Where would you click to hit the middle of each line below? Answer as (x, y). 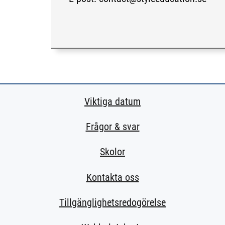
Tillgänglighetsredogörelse (113, 202)
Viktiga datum (113, 101)
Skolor (113, 152)
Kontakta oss (113, 177)
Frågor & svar (113, 126)
